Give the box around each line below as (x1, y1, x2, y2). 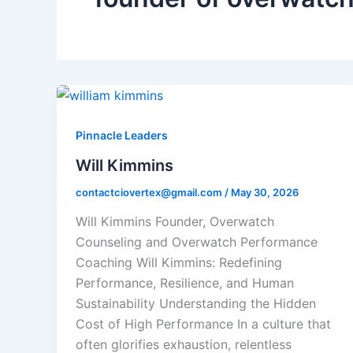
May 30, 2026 (231, 185, 299, 199)
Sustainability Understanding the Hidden (76, 295, 316, 312)
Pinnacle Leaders (76, 128, 168, 142)
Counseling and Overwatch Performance (76, 234, 318, 251)
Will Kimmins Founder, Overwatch (76, 214, 274, 230)
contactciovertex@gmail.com (76, 185, 225, 199)
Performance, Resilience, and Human (76, 275, 294, 292)
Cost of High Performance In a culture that (76, 316, 331, 333)
